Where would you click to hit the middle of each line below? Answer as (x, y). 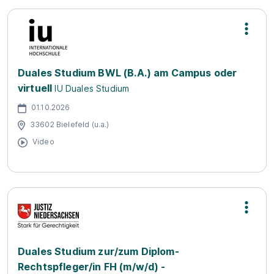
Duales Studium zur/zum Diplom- (98, 251)
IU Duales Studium (92, 88)
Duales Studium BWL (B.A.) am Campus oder (128, 73)
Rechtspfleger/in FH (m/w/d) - (92, 267)
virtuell (35, 88)
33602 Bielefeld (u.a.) (70, 124)
